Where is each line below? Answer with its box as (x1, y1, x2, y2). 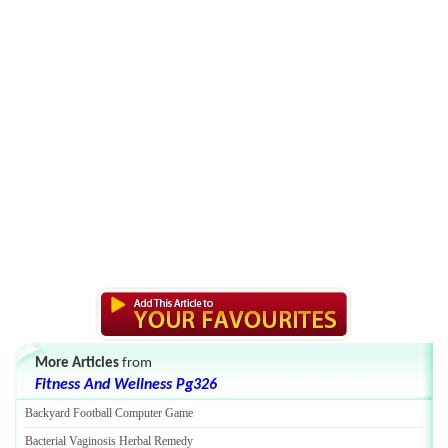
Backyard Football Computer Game (25, 406, 193, 420)
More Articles (35, 356, 119, 371)
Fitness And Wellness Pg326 (35, 377, 217, 393)
